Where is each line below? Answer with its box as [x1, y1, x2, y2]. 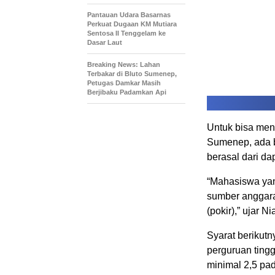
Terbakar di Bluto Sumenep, [87, 69, 177, 77]
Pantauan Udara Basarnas [87, 10, 171, 18]
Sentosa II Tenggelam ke [87, 29, 166, 37]
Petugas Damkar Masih [87, 79, 161, 87]
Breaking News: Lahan [87, 60, 160, 68]
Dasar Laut [87, 38, 122, 46]
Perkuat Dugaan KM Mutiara [87, 20, 177, 28]
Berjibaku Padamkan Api [87, 88, 166, 96]
